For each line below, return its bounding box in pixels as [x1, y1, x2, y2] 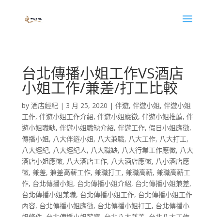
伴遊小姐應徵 [97, 112, 138, 121]
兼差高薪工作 [49, 168, 91, 177]
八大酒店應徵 [110, 156, 152, 166]
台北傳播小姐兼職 [21, 190, 76, 199]
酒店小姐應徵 [21, 156, 62, 166]
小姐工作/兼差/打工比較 [21, 77, 178, 97]
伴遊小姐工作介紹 [39, 112, 93, 121]
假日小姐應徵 [148, 123, 189, 132]
